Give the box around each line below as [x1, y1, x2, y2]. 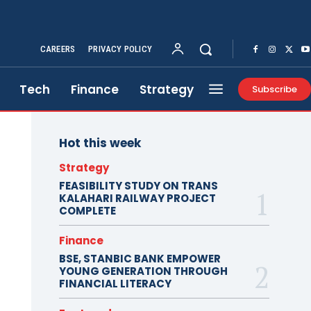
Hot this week [58, 134, 141, 151]
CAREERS [40, 43, 76, 54]
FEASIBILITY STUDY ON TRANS [58, 178, 218, 193]
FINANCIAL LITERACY [58, 276, 171, 291]
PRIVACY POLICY [88, 43, 152, 54]
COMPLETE [58, 203, 116, 218]
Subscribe [252, 82, 297, 96]
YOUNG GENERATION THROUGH [58, 263, 228, 278]
